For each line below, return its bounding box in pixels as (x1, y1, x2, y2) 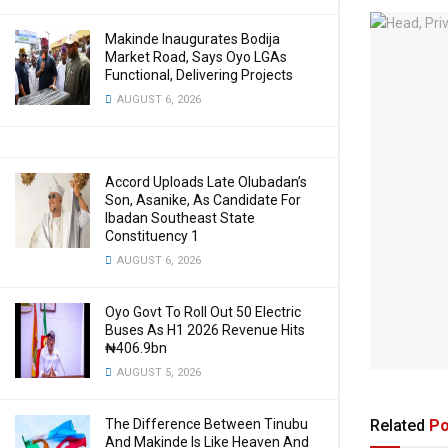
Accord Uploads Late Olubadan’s (105, 174, 307, 190)
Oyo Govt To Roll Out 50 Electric (105, 304, 301, 320)
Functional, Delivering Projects (105, 67, 293, 83)
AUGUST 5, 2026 (114, 366, 201, 379)
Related (370, 415, 425, 435)
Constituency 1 (105, 228, 199, 244)
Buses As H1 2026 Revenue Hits (105, 322, 305, 338)
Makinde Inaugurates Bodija (105, 31, 280, 47)
